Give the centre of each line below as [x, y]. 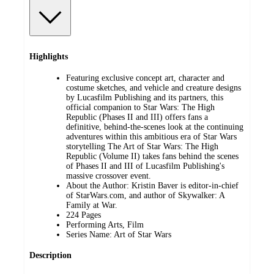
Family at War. [92, 205]
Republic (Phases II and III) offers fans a [137, 117]
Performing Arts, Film [105, 224]
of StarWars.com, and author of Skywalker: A [145, 195]
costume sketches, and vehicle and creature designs [154, 87]
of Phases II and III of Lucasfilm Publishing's [145, 166]
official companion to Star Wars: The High [140, 107]
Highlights [49, 57]
